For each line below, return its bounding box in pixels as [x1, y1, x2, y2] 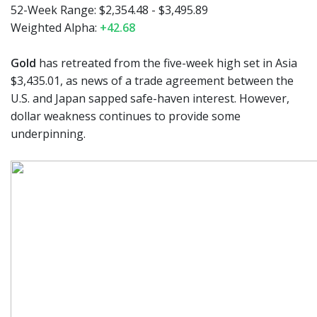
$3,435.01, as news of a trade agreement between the [11, 73, 294, 88]
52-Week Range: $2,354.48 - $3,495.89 [11, 2, 208, 18]
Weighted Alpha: [11, 20, 100, 35]
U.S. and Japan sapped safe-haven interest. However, [11, 91, 289, 106]
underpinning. [11, 126, 86, 142]
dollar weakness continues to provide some [11, 108, 241, 124]
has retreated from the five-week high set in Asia [36, 55, 297, 71]
